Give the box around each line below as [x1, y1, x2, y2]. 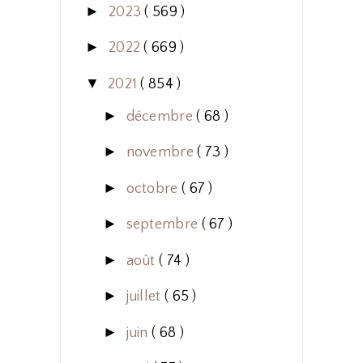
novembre [126, 144, 198, 161]
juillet [126, 288, 164, 305]
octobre [126, 180, 181, 197]
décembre [126, 108, 197, 125]
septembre [126, 216, 202, 233]
